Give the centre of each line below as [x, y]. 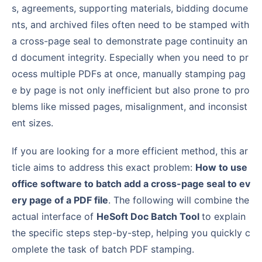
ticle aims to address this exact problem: [104, 167]
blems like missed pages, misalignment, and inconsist [130, 106]
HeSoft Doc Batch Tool [149, 216]
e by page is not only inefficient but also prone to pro [131, 90]
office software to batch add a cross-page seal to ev [131, 183]
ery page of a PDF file [60, 200]
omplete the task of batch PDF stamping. [103, 249]
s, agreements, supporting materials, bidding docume [130, 8]
